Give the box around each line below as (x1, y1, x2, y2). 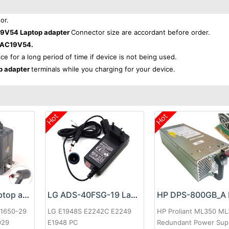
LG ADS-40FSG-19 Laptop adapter (130, 190, 138, 200)
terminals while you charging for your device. (31, 65, 175, 73)
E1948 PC (47, 218, 78, 227)
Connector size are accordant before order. (71, 28, 210, 36)
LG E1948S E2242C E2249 (47, 207, 131, 216)
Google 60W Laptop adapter (22, 190, 30, 200)
